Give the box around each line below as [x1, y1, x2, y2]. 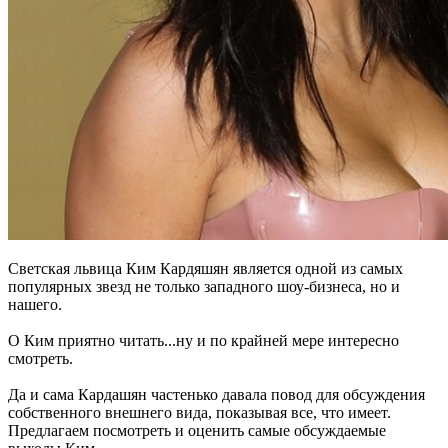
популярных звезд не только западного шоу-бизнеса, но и [8, 277, 400, 295]
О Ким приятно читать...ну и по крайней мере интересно [8, 331, 399, 349]
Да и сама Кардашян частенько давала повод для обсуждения [8, 385, 425, 403]
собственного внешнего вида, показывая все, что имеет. [8, 403, 391, 421]
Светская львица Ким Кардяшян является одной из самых [8, 259, 403, 277]
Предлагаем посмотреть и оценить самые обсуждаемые [8, 421, 386, 439]
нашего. [8, 295, 62, 313]
